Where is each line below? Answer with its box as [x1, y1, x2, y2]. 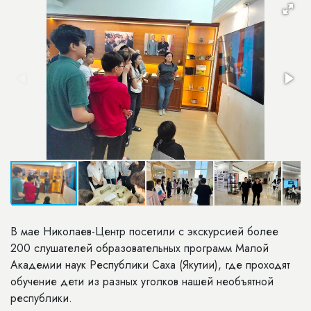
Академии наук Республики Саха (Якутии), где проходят [10, 257, 290, 273]
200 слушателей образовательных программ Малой [10, 240, 269, 256]
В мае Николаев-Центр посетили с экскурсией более [10, 224, 278, 239]
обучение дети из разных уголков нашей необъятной [10, 274, 274, 289]
